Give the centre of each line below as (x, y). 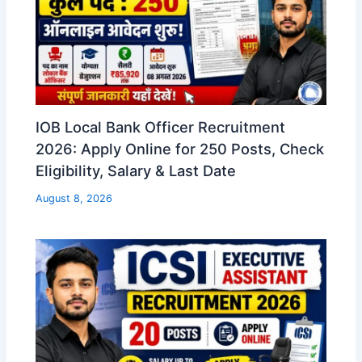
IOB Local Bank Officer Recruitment (161, 127)
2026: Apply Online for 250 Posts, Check (180, 149)
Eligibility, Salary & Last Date (136, 171)
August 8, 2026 (74, 199)
